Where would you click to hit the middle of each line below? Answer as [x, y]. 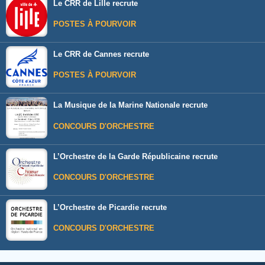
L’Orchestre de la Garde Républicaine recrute [135, 156]
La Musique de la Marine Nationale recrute [130, 105]
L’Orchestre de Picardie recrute [110, 208]
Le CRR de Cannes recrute [101, 54]
